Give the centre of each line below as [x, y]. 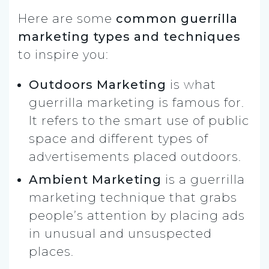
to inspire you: [63, 54]
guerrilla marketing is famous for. [137, 102]
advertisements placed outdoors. [135, 156]
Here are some [67, 18]
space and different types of [119, 138]
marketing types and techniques [129, 36]
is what [191, 84]
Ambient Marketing [97, 179]
